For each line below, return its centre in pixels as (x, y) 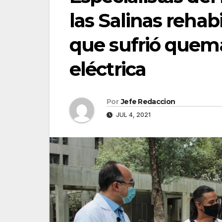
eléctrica (108, 69)
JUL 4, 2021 (133, 115)
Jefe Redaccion (148, 102)
